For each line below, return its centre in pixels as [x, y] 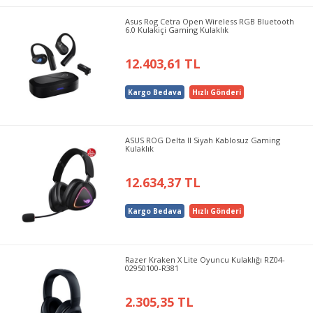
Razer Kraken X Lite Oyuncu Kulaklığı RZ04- [205, 259]
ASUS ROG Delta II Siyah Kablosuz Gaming [203, 140]
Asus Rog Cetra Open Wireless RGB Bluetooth [210, 21]
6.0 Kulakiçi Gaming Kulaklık [177, 29]
